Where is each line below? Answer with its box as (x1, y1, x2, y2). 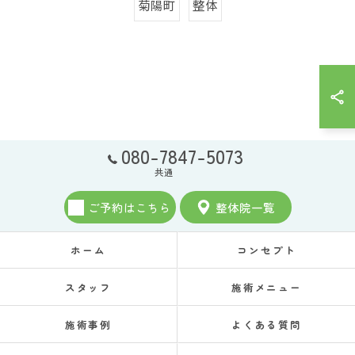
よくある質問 (231, 317, 303, 332)
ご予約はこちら (88, 199, 171, 216)
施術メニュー (231, 280, 303, 295)
